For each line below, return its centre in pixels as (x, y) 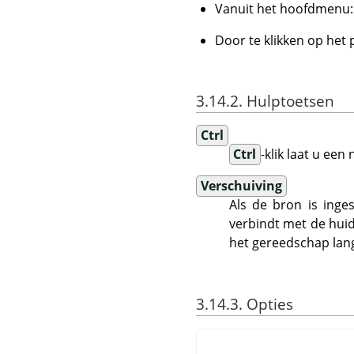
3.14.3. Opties (245, 303)
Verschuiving (241, 186)
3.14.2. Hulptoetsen (265, 101)
